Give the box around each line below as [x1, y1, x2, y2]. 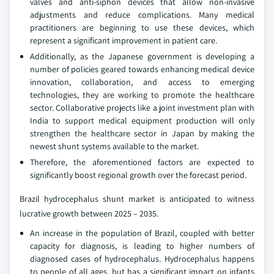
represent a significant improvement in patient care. [30, 35, 217, 46]
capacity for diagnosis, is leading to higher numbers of [30, 240, 254, 252]
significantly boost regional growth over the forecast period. [30, 169, 246, 181]
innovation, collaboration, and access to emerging [30, 76, 254, 88]
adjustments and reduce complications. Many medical [30, 9, 254, 21]
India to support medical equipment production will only [30, 115, 254, 127]
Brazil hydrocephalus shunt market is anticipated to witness [20, 193, 254, 205]
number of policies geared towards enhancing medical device [30, 64, 254, 75]
